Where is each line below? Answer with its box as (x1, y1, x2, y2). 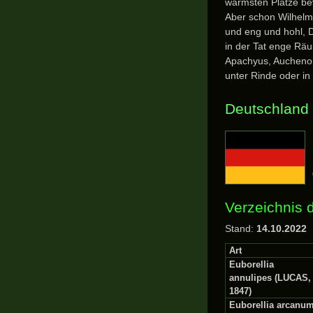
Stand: (225, 223, 254, 234)
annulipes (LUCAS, (229, 272, 311, 283)
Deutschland (225, 101, 309, 117)
